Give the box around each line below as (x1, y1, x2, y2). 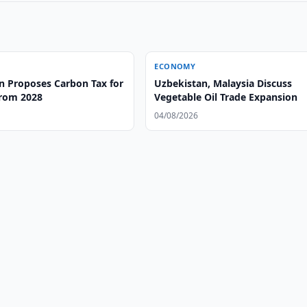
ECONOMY (154, 61, 196, 71)
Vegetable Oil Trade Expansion (154, 90, 298, 103)
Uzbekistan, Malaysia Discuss (154, 77, 293, 90)
